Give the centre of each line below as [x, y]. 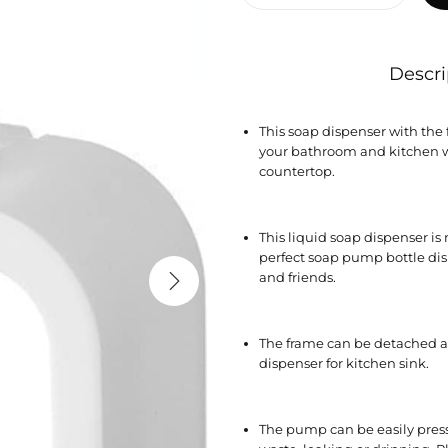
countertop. [297, 171]
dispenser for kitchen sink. [344, 363]
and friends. [297, 277]
